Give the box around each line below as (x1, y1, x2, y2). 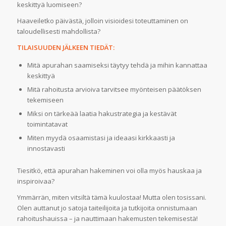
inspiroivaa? (17, 176, 54, 186)
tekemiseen (27, 95, 64, 104)
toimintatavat (27, 119, 68, 129)
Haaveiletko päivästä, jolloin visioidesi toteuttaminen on (17, 16, 188, 25)
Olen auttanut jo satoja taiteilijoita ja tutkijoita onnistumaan (17, 203, 197, 212)
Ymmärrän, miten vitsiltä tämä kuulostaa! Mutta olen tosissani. (17, 192, 206, 202)
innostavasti (27, 143, 65, 153)
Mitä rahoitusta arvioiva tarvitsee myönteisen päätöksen (27, 84, 201, 94)
